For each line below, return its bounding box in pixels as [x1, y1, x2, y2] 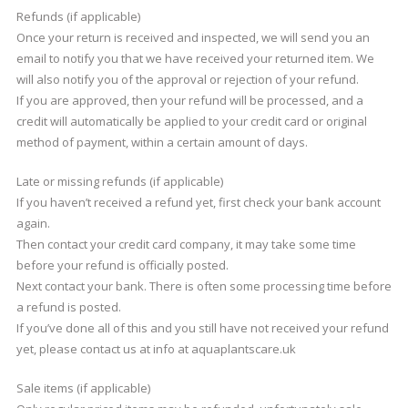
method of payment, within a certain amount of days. [15, 134, 308, 150]
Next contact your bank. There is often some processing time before [15, 278, 392, 294]
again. [15, 215, 50, 231]
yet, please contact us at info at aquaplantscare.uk [15, 341, 296, 357]
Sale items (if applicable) [15, 380, 150, 396]
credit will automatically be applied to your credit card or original [15, 113, 367, 129]
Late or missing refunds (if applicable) [15, 173, 223, 189]
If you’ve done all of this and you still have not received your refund [15, 320, 389, 336]
